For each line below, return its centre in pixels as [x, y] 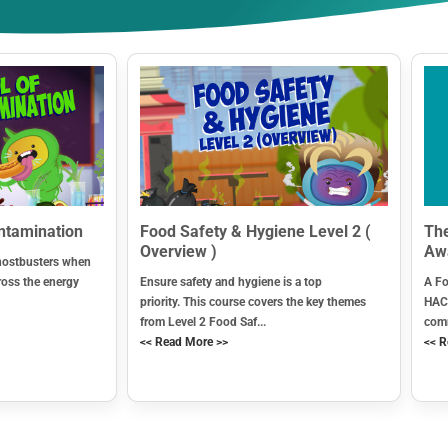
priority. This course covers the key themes [253, 301]
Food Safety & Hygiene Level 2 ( [255, 231]
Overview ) [178, 251]
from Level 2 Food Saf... [203, 321]
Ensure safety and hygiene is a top [231, 281]
